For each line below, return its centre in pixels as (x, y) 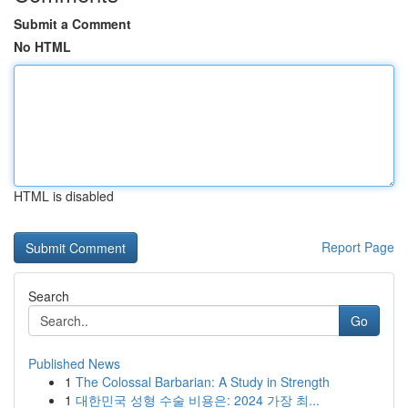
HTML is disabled (64, 196)
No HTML (42, 46)
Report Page (358, 247)
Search (49, 296)
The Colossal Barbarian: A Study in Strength (203, 382)
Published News (74, 363)
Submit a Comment (72, 24)
